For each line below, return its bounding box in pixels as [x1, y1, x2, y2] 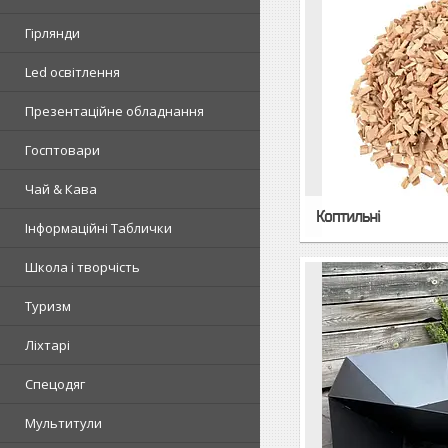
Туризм [25, 296, 71, 315]
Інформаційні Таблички [25, 218, 172, 237]
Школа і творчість [25, 257, 140, 276]
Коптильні [316, 207, 381, 225]
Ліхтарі [25, 335, 70, 354]
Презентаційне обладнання [25, 101, 204, 120]
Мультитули [25, 413, 102, 432]
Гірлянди [25, 23, 80, 42]
